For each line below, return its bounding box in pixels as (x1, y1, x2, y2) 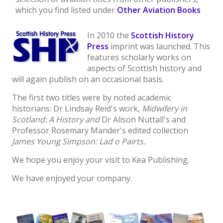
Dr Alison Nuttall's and (102, 114, 186, 125)
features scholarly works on (87, 52, 191, 63)
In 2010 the (87, 30, 131, 41)
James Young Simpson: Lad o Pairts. (12, 136, 145, 147)
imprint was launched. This (109, 41, 210, 52)
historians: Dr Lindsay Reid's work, (12, 103, 142, 114)
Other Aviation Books (117, 4, 201, 15)
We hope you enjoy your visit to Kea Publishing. (12, 154, 189, 165)
